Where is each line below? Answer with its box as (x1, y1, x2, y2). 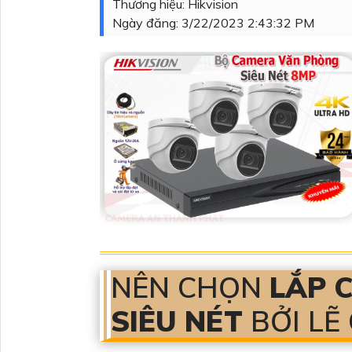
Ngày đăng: (112, 15, 181, 31)
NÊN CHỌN (111, 269, 269, 305)
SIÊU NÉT (111, 303, 251, 339)
